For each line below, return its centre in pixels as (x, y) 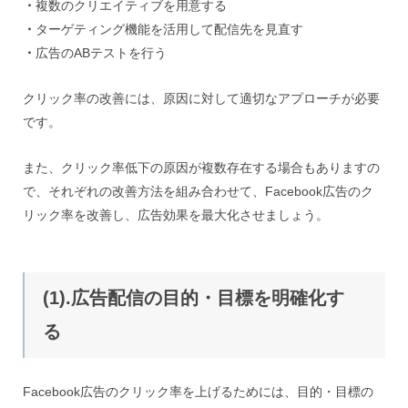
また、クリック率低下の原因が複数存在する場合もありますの (201, 168)
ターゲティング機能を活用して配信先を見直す (169, 29)
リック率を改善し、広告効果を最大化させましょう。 (176, 215)
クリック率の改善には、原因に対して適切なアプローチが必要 (201, 98)
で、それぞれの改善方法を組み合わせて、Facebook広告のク (198, 191)
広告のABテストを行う (101, 53)
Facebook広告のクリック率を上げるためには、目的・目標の (198, 392)
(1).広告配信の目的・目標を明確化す (194, 298)
